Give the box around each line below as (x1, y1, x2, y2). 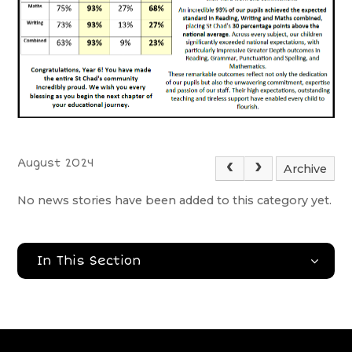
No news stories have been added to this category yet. (17, 192, 332, 207)
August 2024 (17, 156, 95, 170)
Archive (283, 162, 327, 177)
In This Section (36, 252, 141, 269)
